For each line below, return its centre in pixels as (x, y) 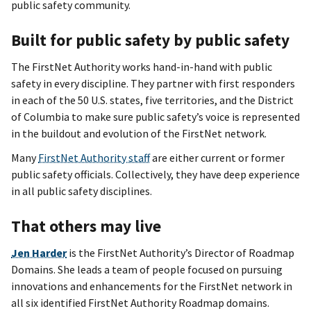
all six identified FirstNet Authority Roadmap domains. (140, 302)
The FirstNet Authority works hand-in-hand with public (142, 66)
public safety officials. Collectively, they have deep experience (155, 175)
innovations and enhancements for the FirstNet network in (152, 286)
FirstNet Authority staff (94, 158)
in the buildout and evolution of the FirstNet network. (139, 133)
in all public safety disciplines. (82, 191)
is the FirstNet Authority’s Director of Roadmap (180, 252)
